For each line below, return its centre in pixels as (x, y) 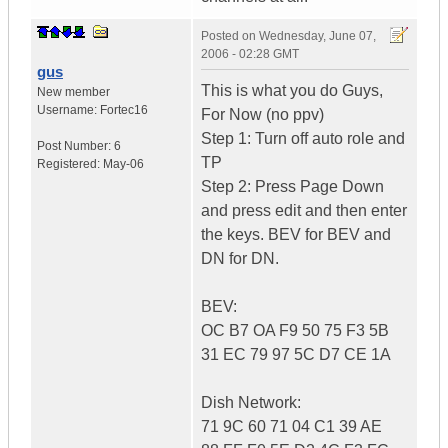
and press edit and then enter (304, 211)
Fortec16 (124, 110)
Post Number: (75, 146)
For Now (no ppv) (262, 115)
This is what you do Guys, (292, 91)
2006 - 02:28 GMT (250, 54)
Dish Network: (251, 403)
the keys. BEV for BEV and (296, 235)
